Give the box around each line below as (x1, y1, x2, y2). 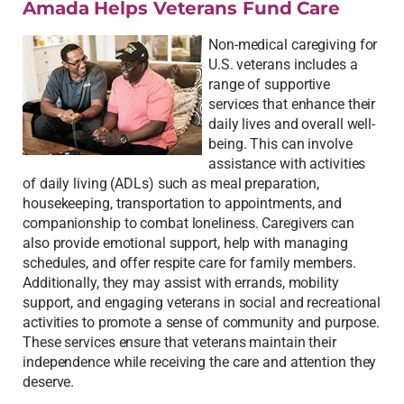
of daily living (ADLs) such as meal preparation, (23, 175, 320, 193)
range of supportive (208, 76, 331, 94)
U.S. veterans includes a (208, 56, 358, 74)
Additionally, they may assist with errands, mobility (23, 274, 339, 292)
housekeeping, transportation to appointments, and (23, 195, 343, 213)
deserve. (23, 373, 75, 391)
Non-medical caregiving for (208, 36, 378, 54)
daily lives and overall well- (208, 115, 376, 133)
